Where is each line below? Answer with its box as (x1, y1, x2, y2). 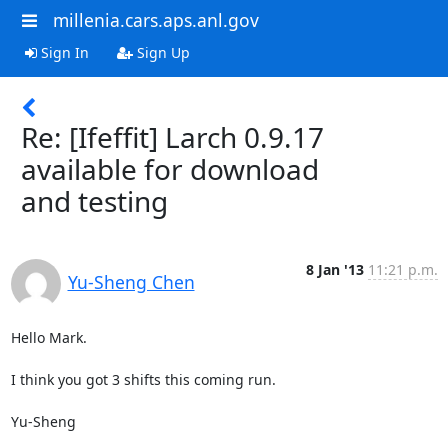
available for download (21, 149, 319, 188)
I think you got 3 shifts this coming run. (10, 369, 276, 389)
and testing (21, 181, 168, 220)
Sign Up (132, 42, 190, 62)
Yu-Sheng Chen (67, 269, 195, 294)
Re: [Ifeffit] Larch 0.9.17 (21, 117, 324, 156)
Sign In (36, 42, 89, 62)
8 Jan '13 (305, 259, 364, 279)
